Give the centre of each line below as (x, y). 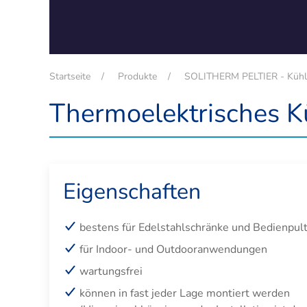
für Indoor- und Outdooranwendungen (173, 249)
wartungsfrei (111, 271)
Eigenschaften (132, 191)
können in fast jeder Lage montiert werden (186, 293)
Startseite (70, 76)
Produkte (137, 76)
